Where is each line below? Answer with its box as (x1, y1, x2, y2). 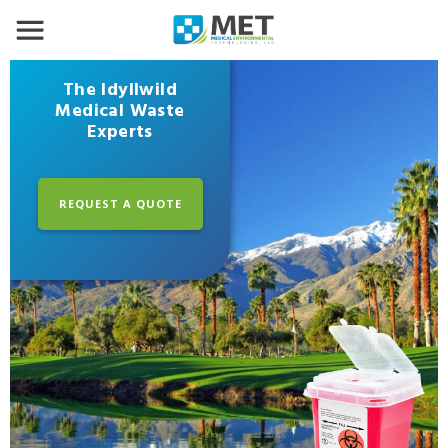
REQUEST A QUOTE (58, 195, 182, 211)
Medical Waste (55, 97, 185, 126)
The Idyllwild (62, 76, 178, 105)
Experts (87, 118, 153, 147)
